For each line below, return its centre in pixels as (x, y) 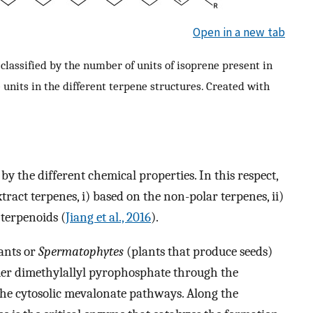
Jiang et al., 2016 (108, 218)
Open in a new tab (239, 32)
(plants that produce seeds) (198, 251)
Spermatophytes (81, 251)
